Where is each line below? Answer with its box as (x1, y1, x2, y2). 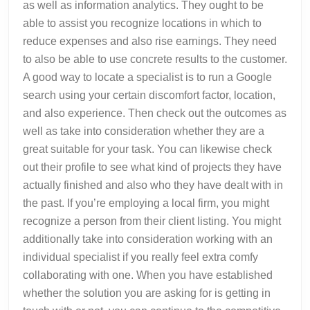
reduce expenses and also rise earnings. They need (23, 35, 277, 47)
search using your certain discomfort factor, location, (23, 89, 275, 101)
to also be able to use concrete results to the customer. (23, 53, 287, 65)
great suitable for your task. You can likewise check (23, 143, 272, 155)
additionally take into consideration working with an (23, 232, 273, 245)
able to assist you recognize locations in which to (23, 17, 262, 29)
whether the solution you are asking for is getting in (23, 286, 271, 299)
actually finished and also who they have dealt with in (23, 179, 283, 191)
